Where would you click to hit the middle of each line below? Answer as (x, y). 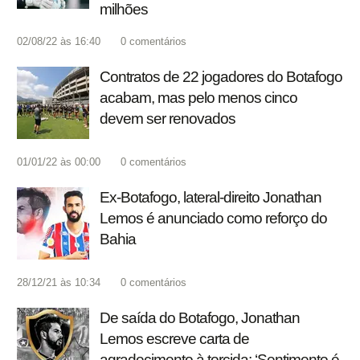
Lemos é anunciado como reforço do (213, 219)
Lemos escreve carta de (174, 339)
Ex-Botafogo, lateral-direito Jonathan (211, 198)
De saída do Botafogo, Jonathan (200, 318)
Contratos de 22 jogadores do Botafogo (221, 77)
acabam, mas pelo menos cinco (198, 98)
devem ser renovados (168, 119)
